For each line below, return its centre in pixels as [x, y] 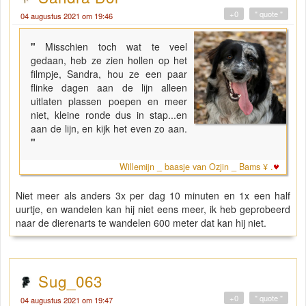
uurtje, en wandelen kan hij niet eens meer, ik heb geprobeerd [153, 209]
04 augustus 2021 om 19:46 [67, 16]
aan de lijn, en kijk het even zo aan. [109, 129]
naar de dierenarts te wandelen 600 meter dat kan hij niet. [141, 223]
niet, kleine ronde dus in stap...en [109, 115]
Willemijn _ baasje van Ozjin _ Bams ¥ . [196, 167]
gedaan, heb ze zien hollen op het [109, 60]
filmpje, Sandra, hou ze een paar [109, 74]
